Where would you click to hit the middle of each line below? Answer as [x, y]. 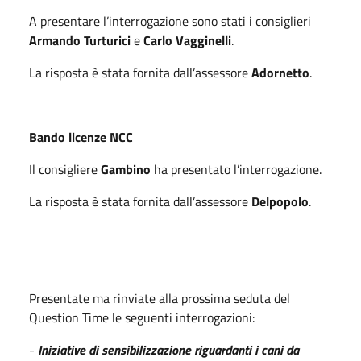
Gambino [126, 169]
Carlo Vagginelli [186, 40]
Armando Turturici [81, 40]
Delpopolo [280, 201]
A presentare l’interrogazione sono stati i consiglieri [170, 21]
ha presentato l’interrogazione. [236, 169]
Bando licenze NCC [81, 137]
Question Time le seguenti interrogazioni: [142, 317]
